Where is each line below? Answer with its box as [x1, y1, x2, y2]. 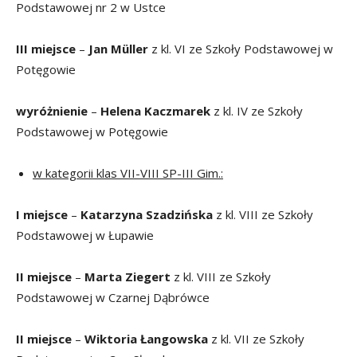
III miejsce [16, 41, 76, 57]
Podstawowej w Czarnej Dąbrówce [16, 289, 210, 306]
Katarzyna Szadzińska [80, 206, 216, 223]
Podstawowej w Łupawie [16, 227, 154, 244]
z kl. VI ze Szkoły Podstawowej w [148, 41, 333, 57]
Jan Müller [88, 41, 148, 57]
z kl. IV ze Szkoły [210, 103, 303, 120]
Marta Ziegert [81, 269, 171, 285]
